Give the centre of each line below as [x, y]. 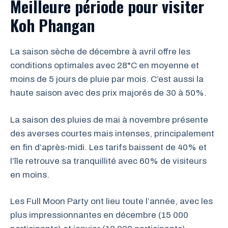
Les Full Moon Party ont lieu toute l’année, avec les [111, 201]
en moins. [30, 175]
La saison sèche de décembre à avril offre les [100, 52]
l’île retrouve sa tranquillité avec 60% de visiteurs [108, 161]
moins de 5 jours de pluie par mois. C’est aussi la [107, 79]
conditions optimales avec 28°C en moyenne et [105, 65]
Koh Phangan [52, 25]
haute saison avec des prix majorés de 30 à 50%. [108, 93]
